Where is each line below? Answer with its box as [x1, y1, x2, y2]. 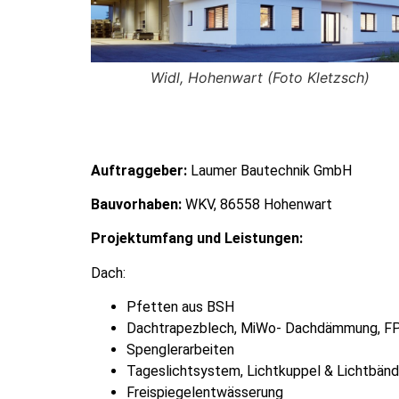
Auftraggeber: [91, 161, 187, 179]
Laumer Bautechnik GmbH [187, 161, 352, 179]
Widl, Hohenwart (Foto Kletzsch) [151, 68, 370, 86]
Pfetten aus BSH [126, 298, 234, 316]
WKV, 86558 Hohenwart [182, 195, 332, 213]
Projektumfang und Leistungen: [91, 230, 303, 248]
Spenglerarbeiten [126, 341, 234, 359]
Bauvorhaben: [91, 195, 182, 213]
